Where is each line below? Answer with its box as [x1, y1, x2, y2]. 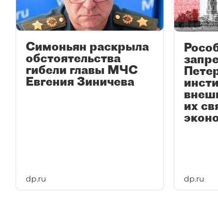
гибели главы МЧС [26, 62, 138, 77]
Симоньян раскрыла [26, 39, 149, 54]
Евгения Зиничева [26, 74, 134, 89]
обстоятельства [26, 51, 121, 66]
